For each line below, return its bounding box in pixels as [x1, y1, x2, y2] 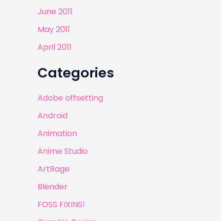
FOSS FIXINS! [37, 199, 85, 211]
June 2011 [37, 6, 73, 18]
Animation [37, 128, 77, 140]
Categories [37, 63, 114, 83]
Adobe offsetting [37, 92, 103, 104]
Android [37, 110, 68, 122]
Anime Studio [37, 146, 88, 157]
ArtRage [37, 163, 70, 175]
